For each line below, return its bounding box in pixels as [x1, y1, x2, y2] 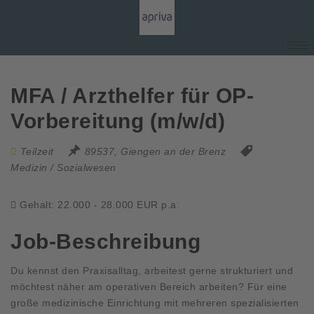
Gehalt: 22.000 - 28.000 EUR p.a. [20, 199, 179, 210]
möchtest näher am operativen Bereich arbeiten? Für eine [11, 280, 287, 292]
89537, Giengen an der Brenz [84, 146, 226, 157]
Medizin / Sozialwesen [11, 162, 116, 173]
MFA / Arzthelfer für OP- [11, 84, 254, 107]
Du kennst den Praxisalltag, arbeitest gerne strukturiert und [11, 264, 293, 276]
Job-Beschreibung [11, 230, 200, 253]
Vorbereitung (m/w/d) [11, 109, 225, 132]
